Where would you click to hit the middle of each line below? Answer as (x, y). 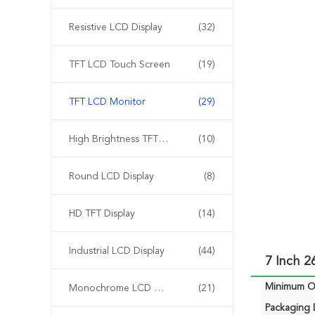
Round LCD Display (111, 176)
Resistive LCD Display (116, 27)
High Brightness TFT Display (163, 139)
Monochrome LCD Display (159, 288)
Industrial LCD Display (117, 251)
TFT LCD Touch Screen (120, 65)
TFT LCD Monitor (107, 102)
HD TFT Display (102, 214)
